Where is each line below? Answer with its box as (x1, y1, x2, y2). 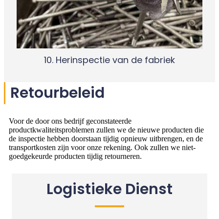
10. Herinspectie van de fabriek (44, 53, 175, 66)
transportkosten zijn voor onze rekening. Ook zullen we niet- (9, 143, 196, 152)
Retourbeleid (10, 82, 105, 103)
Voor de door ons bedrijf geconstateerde (9, 116, 131, 125)
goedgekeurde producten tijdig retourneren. (9, 152, 142, 160)
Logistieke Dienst (46, 178, 173, 199)
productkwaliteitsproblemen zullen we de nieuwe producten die (9, 125, 204, 134)
